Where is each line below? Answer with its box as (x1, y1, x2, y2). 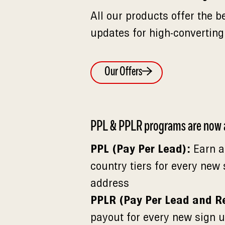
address (90, 176, 129, 189)
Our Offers (104, 65, 142, 78)
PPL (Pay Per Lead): (90, 142, 190, 155)
